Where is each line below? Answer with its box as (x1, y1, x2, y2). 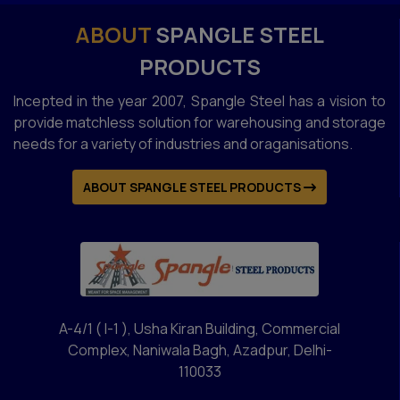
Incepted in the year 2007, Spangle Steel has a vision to (13, 90, 386, 111)
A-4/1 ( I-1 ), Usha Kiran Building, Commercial (59, 318, 340, 338)
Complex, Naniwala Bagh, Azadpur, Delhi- (67, 339, 332, 360)
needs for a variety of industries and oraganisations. (13, 133, 353, 154)
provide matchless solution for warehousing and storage (13, 112, 386, 132)
